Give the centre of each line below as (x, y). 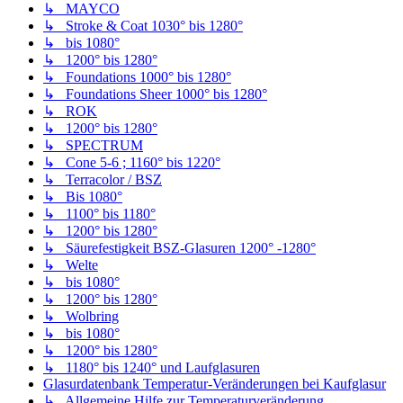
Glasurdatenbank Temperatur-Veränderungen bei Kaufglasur (215, 383)
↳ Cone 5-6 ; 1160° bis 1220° (132, 162)
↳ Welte (71, 264)
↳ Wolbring (81, 316)
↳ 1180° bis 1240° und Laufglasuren (152, 367)
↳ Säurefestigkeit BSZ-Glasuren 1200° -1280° (179, 247)
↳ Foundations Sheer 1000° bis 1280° (155, 94)
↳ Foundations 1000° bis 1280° (137, 76)
